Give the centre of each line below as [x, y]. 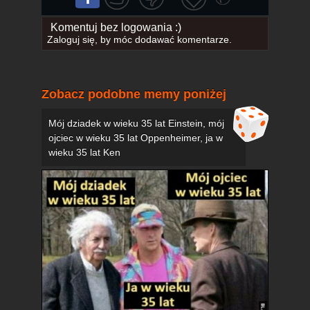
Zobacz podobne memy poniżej [134, 94]
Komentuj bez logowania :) [116, 28]
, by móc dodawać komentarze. [163, 40]
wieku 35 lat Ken [84, 153]
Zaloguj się [71, 40]
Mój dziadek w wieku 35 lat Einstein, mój [136, 124]
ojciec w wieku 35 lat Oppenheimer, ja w [136, 138]
